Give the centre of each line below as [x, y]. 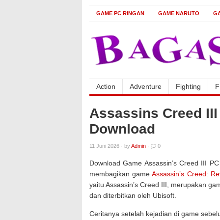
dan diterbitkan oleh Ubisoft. [133, 195]
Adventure [146, 86]
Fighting [188, 86]
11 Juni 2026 [104, 146]
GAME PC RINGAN [120, 13]
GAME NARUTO [179, 13]
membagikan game [121, 174]
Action [106, 86]
